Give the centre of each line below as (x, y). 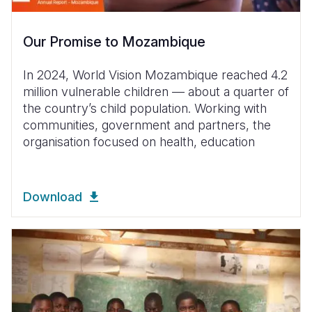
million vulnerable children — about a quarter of (156, 92)
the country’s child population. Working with (145, 108)
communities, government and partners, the (147, 125)
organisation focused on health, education (139, 142)
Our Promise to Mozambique (114, 42)
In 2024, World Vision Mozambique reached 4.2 (155, 75)
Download (53, 197)
